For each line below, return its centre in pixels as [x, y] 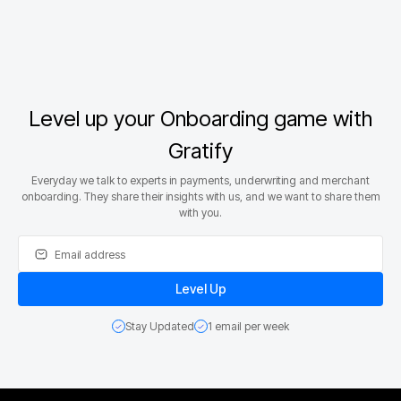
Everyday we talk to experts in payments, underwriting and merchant [200, 180]
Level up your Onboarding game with [200, 118]
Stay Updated [160, 326]
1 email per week [248, 326]
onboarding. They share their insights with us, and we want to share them [200, 196]
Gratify [200, 150]
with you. [200, 212]
